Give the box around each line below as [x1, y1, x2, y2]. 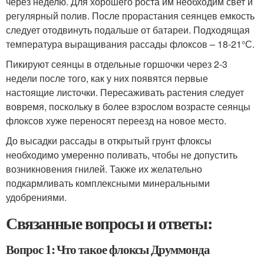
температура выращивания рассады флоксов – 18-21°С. [6, 37, 255, 51]
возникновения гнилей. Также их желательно [6, 162, 202, 176]
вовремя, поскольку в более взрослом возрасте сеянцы [6, 100, 250, 113]
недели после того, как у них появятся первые [6, 71, 208, 85]
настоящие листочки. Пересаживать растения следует [6, 85, 244, 99]
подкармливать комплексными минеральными [6, 176, 210, 190]
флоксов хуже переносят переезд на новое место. [6, 114, 226, 127]
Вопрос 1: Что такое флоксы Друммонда [6, 240, 210, 258]
